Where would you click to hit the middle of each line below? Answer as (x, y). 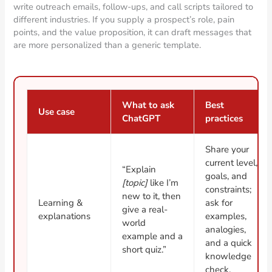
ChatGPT (141, 118)
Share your (227, 149)
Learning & (61, 202)
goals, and (226, 176)
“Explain (139, 169)
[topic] (135, 182)
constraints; (229, 189)
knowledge (229, 256)
